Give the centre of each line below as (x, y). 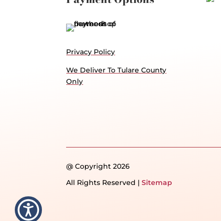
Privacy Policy (91, 52)
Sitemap (157, 183)
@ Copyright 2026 (98, 166)
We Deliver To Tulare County (116, 70)
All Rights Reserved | (104, 183)
